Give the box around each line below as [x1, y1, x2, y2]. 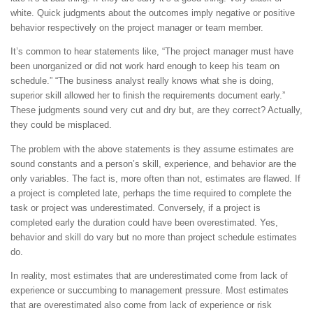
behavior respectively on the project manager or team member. [10, 22, 263, 34]
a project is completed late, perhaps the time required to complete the [10, 187, 291, 198]
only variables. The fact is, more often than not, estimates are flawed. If [10, 173, 300, 184]
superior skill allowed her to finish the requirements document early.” [10, 90, 285, 101]
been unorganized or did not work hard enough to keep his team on [10, 61, 279, 72]
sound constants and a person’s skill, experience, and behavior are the [10, 158, 296, 169]
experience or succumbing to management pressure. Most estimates [10, 284, 289, 296]
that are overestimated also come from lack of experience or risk [10, 299, 272, 310]
